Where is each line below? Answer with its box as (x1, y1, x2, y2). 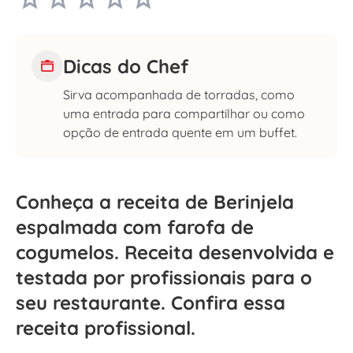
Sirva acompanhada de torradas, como (63, 86, 295, 102)
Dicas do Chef (63, 54, 188, 78)
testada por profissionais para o (16, 265, 312, 289)
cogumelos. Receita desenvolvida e (16, 240, 334, 264)
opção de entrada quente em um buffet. (63, 124, 297, 140)
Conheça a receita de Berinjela (16, 189, 294, 214)
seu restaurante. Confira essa (16, 290, 285, 314)
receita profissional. (16, 315, 195, 340)
